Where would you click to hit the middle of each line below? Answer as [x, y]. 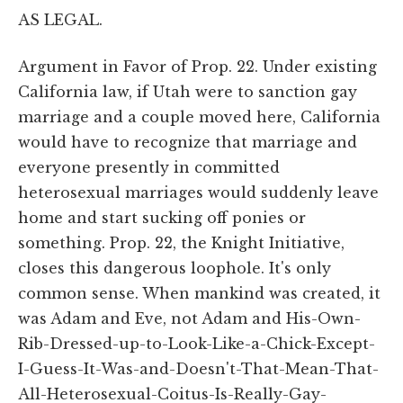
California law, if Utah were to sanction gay [188, 91]
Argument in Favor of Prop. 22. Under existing [197, 66]
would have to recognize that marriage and [188, 142]
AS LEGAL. [60, 19]
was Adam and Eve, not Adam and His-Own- [189, 318]
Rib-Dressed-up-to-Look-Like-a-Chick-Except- [197, 343]
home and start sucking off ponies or [162, 217]
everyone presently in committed [149, 167]
